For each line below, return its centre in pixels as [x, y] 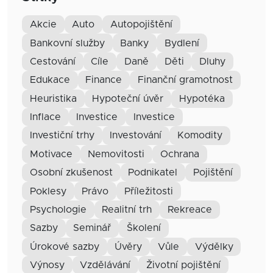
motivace [55, 154]
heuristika [57, 98]
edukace [53, 80]
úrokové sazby [68, 246]
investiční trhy [63, 136]
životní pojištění [186, 265]
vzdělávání [109, 265]
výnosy [51, 265]
